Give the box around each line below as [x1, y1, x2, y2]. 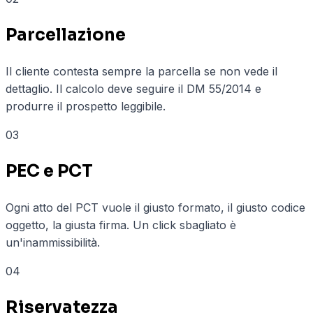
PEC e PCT [6, 160, 93, 182]
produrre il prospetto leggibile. [6, 99, 166, 113]
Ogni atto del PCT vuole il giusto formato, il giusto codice [6, 200, 305, 214]
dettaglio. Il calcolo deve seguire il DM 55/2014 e [6, 81, 261, 96]
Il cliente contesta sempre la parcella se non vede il [6, 64, 277, 78]
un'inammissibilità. [6, 235, 100, 249]
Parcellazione [6, 24, 126, 45]
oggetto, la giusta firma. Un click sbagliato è [6, 217, 236, 232]
